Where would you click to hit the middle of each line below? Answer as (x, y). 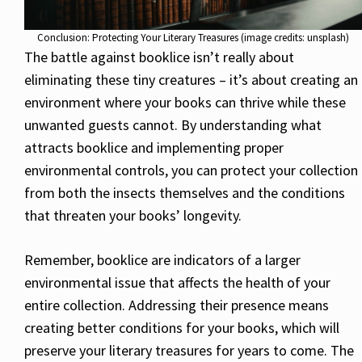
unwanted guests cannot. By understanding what (173, 125)
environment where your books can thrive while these (185, 103)
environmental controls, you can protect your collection (191, 170)
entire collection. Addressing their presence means (177, 305)
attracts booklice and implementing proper (154, 148)
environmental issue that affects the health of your (177, 283)
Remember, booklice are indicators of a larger (162, 260)
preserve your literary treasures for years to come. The (189, 351)
